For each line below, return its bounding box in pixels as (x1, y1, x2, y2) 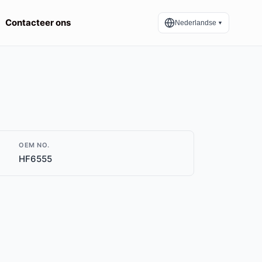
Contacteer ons (5, 17, 71, 28)
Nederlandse (175, 19, 216, 27)
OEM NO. (19, 141, 50, 149)
